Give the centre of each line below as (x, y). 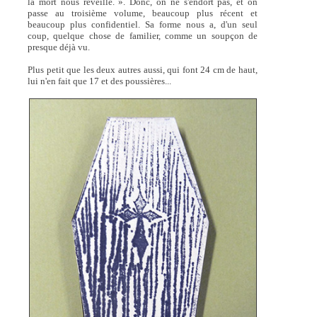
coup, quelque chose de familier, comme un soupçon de (143, 36)
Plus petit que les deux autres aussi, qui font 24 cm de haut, (143, 70)
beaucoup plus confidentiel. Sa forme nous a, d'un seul (143, 25)
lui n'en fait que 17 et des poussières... (100, 81)
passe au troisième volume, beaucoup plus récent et (143, 13)
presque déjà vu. (59, 47)
